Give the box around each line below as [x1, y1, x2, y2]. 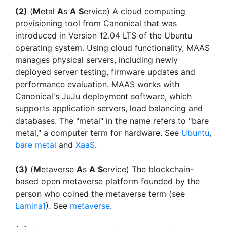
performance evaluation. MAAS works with [15, 79, 179, 89]
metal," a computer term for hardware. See [15, 128, 181, 138]
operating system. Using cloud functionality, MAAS [15, 43, 210, 53]
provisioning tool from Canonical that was [15, 18, 177, 28]
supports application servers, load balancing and [15, 103, 203, 113]
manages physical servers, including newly [15, 55, 178, 65]
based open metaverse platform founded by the [15, 176, 200, 186]
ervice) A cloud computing [84, 6, 185, 16]
